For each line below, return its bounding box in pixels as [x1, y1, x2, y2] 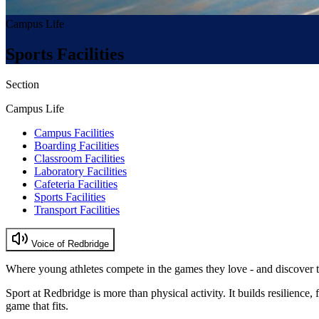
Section [6, 78, 39, 90]
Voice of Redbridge [28, 238, 109, 249]
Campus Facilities [34, 126, 114, 139]
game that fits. [6, 299, 68, 312]
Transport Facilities [34, 203, 120, 216]
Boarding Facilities [34, 139, 119, 152]
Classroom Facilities [34, 152, 125, 164]
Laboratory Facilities [34, 164, 127, 177]
